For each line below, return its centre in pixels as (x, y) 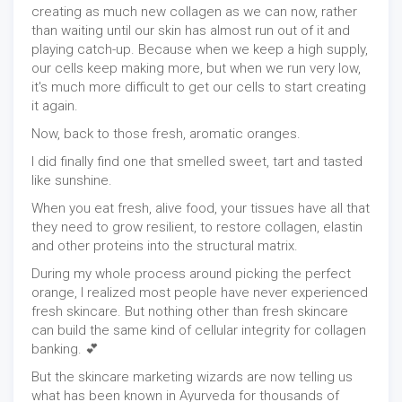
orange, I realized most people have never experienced (200, 293)
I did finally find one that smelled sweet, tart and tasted (197, 162)
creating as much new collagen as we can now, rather (194, 12)
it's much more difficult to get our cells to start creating (199, 87)
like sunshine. (72, 181)
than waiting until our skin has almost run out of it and (191, 31)
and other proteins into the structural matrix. (165, 246)
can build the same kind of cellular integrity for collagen (199, 331)
